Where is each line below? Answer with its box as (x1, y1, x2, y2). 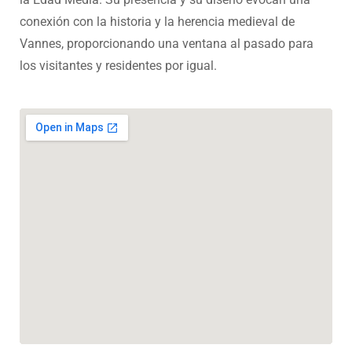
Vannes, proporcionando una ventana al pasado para (20, 36, 313, 52)
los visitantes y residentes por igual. (20, 58, 217, 74)
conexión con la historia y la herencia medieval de (20, 14, 295, 30)
